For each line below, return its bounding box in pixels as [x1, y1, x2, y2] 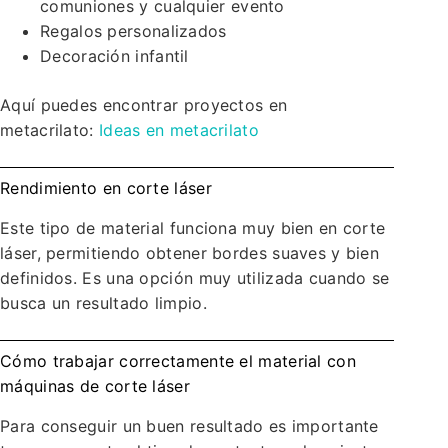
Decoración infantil [40, 46, 189, 67]
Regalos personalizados [40, 21, 227, 42]
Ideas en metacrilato [98, 120, 259, 141]
